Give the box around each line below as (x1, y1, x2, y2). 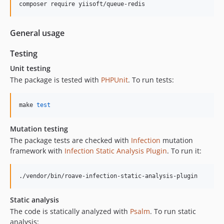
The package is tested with (10, 74, 101, 84)
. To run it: (167, 145, 201, 155)
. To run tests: (128, 74, 174, 84)
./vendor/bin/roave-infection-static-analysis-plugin (19, 172, 197, 179)
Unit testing (10, 63, 50, 73)
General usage (10, 27, 64, 38)
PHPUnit (101, 74, 128, 84)
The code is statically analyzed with (10, 206, 130, 216)
